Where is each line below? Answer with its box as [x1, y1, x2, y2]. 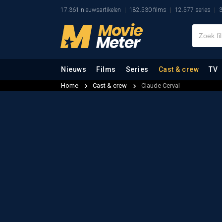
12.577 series [175, 6, 211, 13]
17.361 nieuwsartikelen [60, 6, 121, 13]
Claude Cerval [141, 82, 180, 89]
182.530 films [129, 6, 166, 13]
